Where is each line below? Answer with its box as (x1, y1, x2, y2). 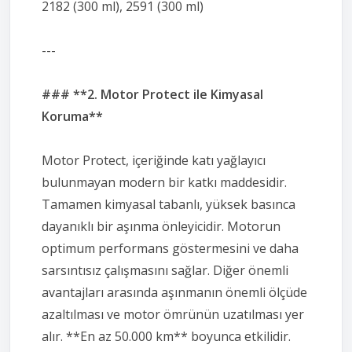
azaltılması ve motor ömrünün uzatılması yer (42, 305, 304, 323)
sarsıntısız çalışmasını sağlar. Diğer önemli (42, 261, 288, 279)
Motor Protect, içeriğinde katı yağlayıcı (42, 151, 266, 169)
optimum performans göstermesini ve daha (42, 239, 299, 257)
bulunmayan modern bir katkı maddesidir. (42, 173, 287, 191)
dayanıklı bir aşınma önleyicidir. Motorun (42, 217, 280, 235)
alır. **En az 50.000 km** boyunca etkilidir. (42, 327, 291, 345)
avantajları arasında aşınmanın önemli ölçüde (42, 283, 307, 301)
